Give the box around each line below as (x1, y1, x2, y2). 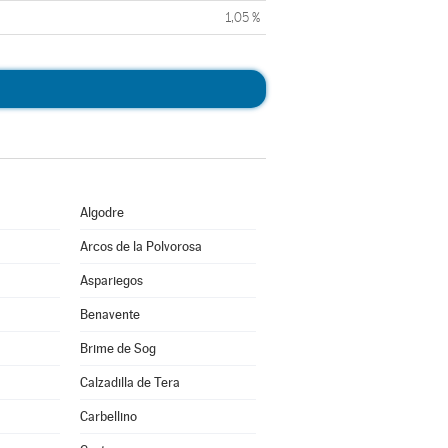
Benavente (79, 307, 140, 322)
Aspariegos (79, 273, 143, 288)
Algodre (79, 205, 124, 220)
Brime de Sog (79, 341, 156, 356)
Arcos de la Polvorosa (79, 239, 202, 254)
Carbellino (79, 409, 137, 424)
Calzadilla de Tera (79, 375, 180, 390)
